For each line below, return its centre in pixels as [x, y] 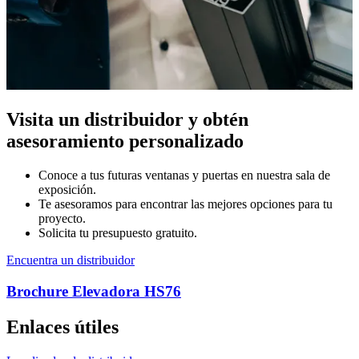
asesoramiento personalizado [125, 141]
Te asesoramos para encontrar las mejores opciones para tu [186, 204]
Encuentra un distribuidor [71, 260]
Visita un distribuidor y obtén [127, 120]
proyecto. [62, 219]
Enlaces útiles [63, 327]
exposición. [67, 190]
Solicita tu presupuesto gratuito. [118, 233]
